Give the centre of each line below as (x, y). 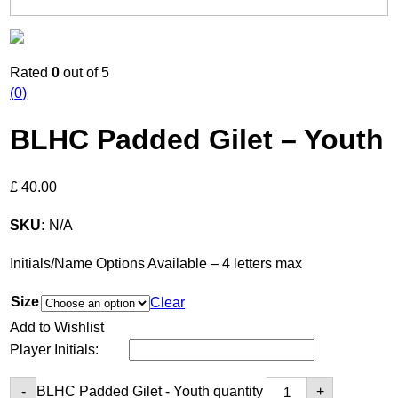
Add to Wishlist (57, 327)
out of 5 (85, 72)
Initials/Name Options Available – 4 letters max (156, 263)
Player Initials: (56, 349)
